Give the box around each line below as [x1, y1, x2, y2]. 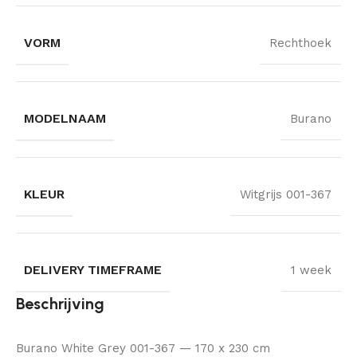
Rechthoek [269, 35, 331, 50]
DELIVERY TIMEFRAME [24, 261, 162, 277]
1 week [291, 262, 331, 277]
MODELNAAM [24, 110, 106, 126]
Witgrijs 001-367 [240, 186, 331, 202]
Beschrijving [16, 293, 104, 313]
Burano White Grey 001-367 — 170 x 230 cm [16, 340, 270, 355]
